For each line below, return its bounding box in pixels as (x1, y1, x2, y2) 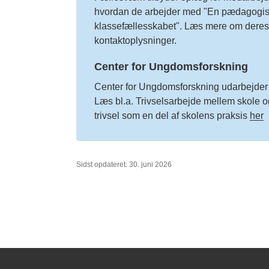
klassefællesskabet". (94, 21, 182, 31)
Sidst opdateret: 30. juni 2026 (76, 160, 172, 169)
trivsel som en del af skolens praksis (94, 110, 247, 121)
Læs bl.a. (94, 96, 133, 106)
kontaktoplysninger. (94, 35, 177, 46)
